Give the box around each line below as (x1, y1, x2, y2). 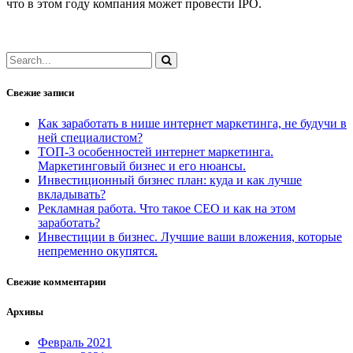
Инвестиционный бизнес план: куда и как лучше (38, 173, 302, 187)
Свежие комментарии (6, 275, 106, 288)
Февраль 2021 (38, 336, 112, 350)
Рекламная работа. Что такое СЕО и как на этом (38, 201, 295, 215)
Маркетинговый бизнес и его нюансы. (38, 158, 246, 173)
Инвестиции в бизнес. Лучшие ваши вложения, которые (38, 229, 342, 243)
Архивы (6, 306, 43, 318)
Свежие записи (6, 86, 74, 98)
